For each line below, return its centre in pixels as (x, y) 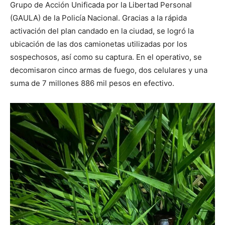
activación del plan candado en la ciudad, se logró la (102, 31)
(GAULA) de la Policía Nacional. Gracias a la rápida (98, 18)
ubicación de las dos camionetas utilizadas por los (99, 44)
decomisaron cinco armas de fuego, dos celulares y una (109, 70)
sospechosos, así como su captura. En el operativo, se (106, 57)
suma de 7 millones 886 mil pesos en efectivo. (92, 83)
